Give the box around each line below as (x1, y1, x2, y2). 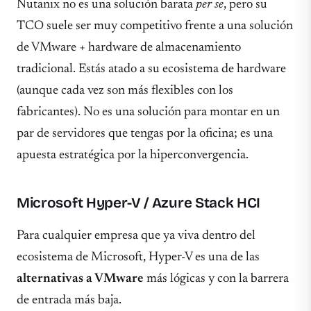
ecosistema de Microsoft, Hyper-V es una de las (17, 250, 260, 264)
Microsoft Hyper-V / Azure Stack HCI (17, 194, 261, 212)
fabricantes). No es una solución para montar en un (17, 105, 280, 119)
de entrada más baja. (17, 293, 121, 307)
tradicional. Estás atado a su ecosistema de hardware (17, 62, 286, 76)
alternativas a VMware (17, 271, 144, 285)
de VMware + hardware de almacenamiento (17, 40, 241, 54)
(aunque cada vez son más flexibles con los (17, 83, 233, 97)
